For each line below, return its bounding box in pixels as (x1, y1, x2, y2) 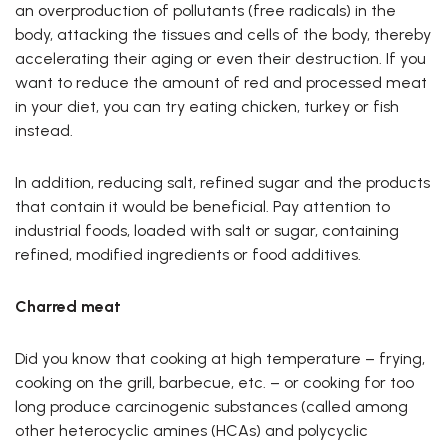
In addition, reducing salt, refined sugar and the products (15, 173, 430, 193)
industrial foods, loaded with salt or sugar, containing (15, 221, 399, 241)
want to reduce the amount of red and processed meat (15, 73, 427, 93)
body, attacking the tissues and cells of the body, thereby (15, 25, 431, 45)
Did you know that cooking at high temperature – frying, (15, 349, 425, 369)
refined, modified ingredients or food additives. (15, 245, 361, 265)
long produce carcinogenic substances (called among (15, 397, 408, 417)
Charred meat (15, 297, 121, 317)
